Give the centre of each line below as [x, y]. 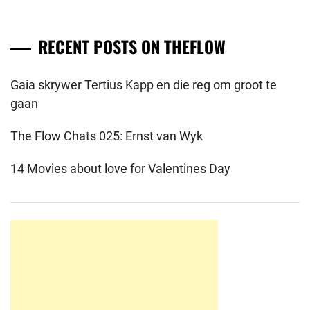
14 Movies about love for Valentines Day [120, 168]
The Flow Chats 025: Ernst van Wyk [107, 136]
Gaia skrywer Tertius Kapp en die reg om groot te [144, 84]
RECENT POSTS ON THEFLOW [132, 46]
